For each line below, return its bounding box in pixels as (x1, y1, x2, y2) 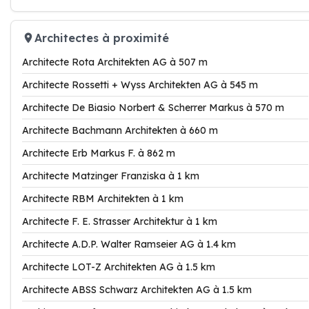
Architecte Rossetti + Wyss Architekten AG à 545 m (22, 79, 258, 91)
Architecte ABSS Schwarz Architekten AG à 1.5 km (22, 283, 252, 296)
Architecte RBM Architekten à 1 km (22, 192, 183, 205)
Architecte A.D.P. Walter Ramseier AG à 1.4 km (22, 238, 236, 250)
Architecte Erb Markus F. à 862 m (22, 147, 175, 159)
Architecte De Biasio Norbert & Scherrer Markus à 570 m (22, 101, 284, 114)
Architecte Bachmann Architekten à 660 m (22, 124, 218, 137)
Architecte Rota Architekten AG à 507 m (22, 56, 208, 68)
